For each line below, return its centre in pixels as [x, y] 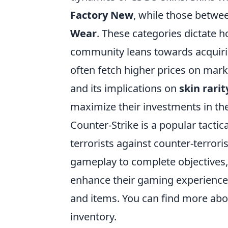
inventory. [93, 217]
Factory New [102, 15]
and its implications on [125, 88]
